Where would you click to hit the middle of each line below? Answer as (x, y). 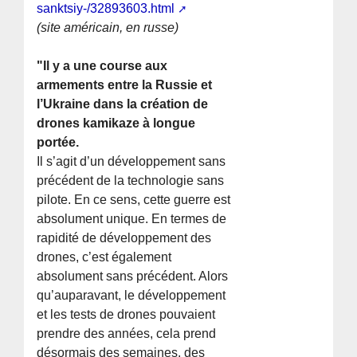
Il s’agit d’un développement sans (131, 162)
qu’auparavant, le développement (131, 296)
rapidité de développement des (124, 238)
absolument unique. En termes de (132, 219)
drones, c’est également (104, 257)
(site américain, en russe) (108, 28)
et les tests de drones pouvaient (126, 315)
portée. (58, 143)
